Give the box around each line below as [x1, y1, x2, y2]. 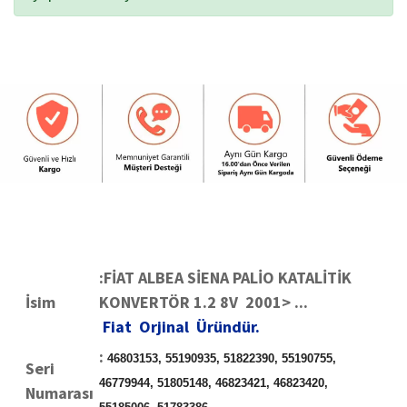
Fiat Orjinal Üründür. [103, 316, 263, 338]
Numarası [25, 382, 94, 404]
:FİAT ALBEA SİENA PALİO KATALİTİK [99, 267, 352, 289]
